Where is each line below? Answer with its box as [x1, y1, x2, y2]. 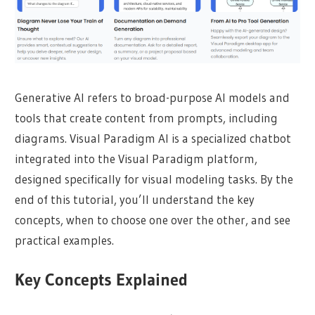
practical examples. [15, 232, 115, 247]
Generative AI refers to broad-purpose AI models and [15, 89, 290, 105]
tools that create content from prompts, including [15, 110, 278, 125]
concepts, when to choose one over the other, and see [15, 212, 291, 227]
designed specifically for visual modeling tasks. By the [15, 171, 294, 186]
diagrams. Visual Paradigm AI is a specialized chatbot [15, 130, 292, 146]
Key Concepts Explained [15, 269, 188, 290]
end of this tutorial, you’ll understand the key [15, 191, 255, 207]
